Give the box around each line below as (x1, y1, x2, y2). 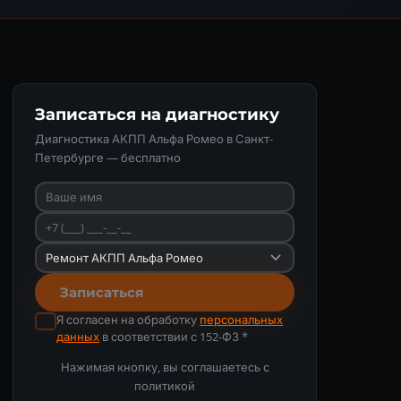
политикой (134, 377, 195, 394)
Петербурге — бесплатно (35, 149, 181, 166)
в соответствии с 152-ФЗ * (99, 328, 248, 345)
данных (56, 328, 99, 345)
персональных (200, 311, 283, 328)
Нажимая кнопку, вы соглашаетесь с (60, 358, 269, 375)
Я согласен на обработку (56, 311, 200, 328)
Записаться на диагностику (35, 104, 279, 124)
